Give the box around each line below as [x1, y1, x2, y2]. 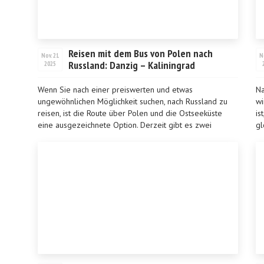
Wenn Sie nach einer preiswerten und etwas [38, 84, 193, 95]
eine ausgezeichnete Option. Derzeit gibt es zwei [38, 120, 212, 130]
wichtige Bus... [38, 131, 88, 142]
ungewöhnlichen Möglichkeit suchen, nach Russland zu [38, 96, 227, 107]
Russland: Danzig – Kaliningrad [68, 58, 195, 72]
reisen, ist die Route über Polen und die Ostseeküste [38, 108, 222, 118]
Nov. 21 [41, 51, 59, 60]
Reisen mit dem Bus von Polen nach [68, 47, 213, 60]
